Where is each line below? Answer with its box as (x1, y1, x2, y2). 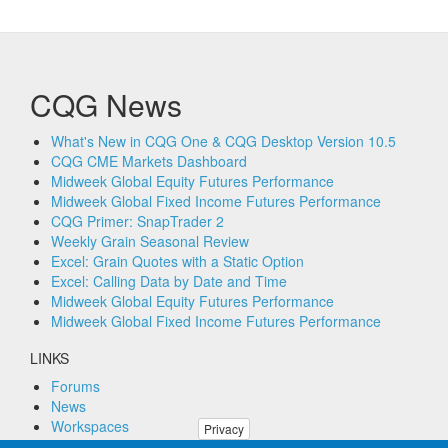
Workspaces (51, 416, 129, 436)
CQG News (30, 83, 182, 126)
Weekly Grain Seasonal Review (51, 231, 249, 251)
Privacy (204, 420, 244, 437)
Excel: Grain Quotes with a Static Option (51, 251, 304, 271)
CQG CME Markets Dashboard (51, 151, 247, 171)
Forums (51, 376, 100, 396)
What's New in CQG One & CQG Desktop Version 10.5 (51, 131, 396, 151)
